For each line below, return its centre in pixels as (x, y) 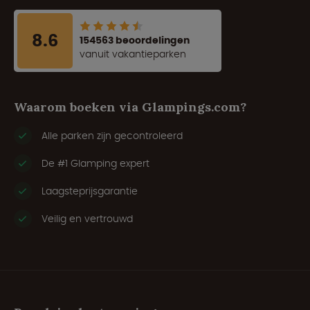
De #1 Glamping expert (95, 163)
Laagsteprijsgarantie (90, 191)
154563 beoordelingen (135, 40)
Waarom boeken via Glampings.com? (130, 107)
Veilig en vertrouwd (87, 218)
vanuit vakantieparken (133, 54)
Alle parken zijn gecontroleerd (112, 135)
